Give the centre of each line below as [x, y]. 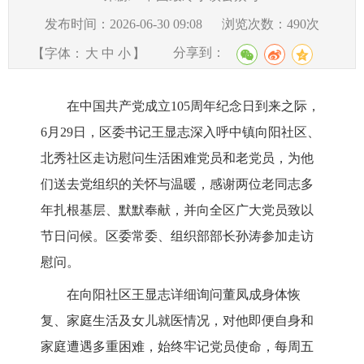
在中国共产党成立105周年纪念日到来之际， [193, 106]
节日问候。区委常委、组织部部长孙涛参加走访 [177, 236]
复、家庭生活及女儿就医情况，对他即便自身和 [177, 320]
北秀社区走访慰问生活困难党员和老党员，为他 [177, 158]
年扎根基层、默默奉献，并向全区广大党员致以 [177, 210]
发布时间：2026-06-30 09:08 [123, 24]
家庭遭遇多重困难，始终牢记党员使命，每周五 [177, 346]
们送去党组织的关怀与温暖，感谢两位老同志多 [177, 184]
